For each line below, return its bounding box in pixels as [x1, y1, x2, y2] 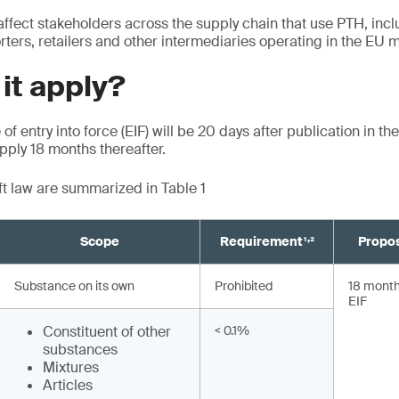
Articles [43, 376, 93, 395]
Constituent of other [43, 322, 171, 341]
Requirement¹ [219, 233, 307, 249]
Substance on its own [14, 278, 134, 294]
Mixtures [43, 358, 99, 377]
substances [43, 340, 118, 359]
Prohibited [215, 278, 273, 294]
